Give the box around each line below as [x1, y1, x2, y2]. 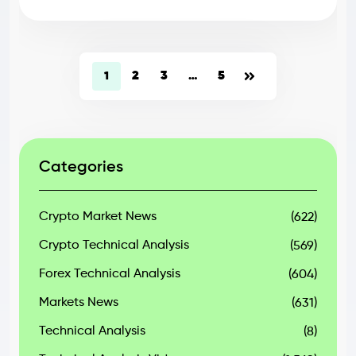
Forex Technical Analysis [39, 268, 180, 281]
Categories [39, 160, 123, 176]
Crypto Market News [39, 211, 157, 223]
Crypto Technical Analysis [39, 239, 189, 252]
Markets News [39, 296, 118, 309]
